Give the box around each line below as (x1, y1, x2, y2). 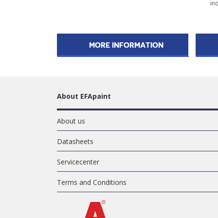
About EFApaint (57, 91, 111, 101)
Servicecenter (57, 157, 99, 166)
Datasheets (57, 136, 93, 146)
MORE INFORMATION (89, 42, 163, 50)
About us (57, 116, 85, 126)
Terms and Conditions (57, 177, 127, 187)
